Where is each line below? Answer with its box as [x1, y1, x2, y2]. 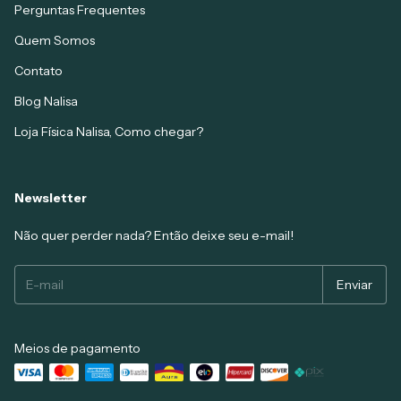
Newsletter [14, 189, 87, 206]
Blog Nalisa [14, 92, 78, 109]
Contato [14, 62, 63, 79]
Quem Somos [14, 31, 95, 48]
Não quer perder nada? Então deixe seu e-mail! [14, 226, 294, 243]
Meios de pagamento [14, 339, 141, 356]
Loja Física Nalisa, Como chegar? [14, 123, 203, 140]
